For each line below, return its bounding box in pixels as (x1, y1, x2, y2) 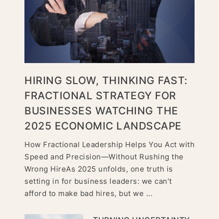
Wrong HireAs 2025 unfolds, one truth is (24, 164, 173, 174)
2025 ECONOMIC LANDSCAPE (24, 120, 182, 132)
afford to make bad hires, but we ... (24, 189, 153, 198)
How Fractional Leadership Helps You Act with (24, 140, 195, 150)
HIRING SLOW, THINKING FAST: (24, 74, 188, 87)
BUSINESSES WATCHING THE (24, 105, 178, 117)
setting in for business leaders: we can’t (24, 176, 172, 186)
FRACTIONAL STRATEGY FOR (24, 89, 176, 102)
